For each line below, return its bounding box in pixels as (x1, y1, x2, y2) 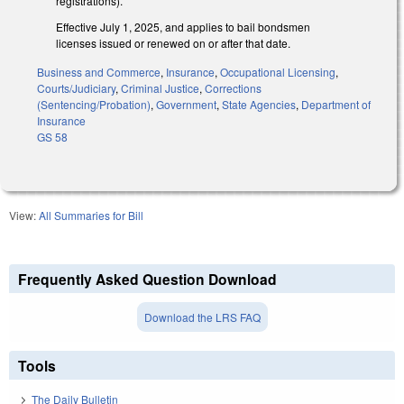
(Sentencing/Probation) (37, 96, 151, 113)
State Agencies (222, 96, 296, 113)
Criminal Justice (121, 80, 199, 96)
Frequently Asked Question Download (18, 269, 277, 290)
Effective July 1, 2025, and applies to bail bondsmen (56, 18, 310, 34)
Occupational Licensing (220, 64, 335, 80)
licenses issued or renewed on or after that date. (56, 34, 290, 50)
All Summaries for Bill (39, 207, 143, 224)
